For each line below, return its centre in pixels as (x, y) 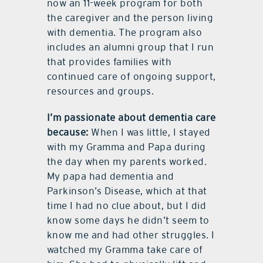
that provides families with (109, 62)
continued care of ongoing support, (131, 77)
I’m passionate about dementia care (131, 118)
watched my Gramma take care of (125, 250)
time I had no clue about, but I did (127, 206)
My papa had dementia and (110, 176)
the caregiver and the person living (130, 18)
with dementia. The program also (124, 33)
